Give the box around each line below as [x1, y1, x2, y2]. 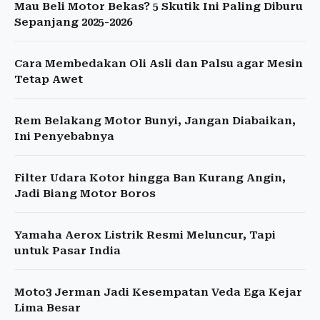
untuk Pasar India [14, 244, 121, 258]
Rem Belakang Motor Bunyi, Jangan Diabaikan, [14, 114, 296, 128]
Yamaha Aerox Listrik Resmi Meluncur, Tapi [14, 229, 276, 242]
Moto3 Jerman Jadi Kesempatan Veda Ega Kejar [14, 286, 302, 299]
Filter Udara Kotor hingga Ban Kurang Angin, [14, 171, 286, 185]
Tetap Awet [14, 73, 83, 86]
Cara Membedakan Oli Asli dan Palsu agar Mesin [14, 57, 303, 71]
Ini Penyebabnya [14, 130, 114, 144]
